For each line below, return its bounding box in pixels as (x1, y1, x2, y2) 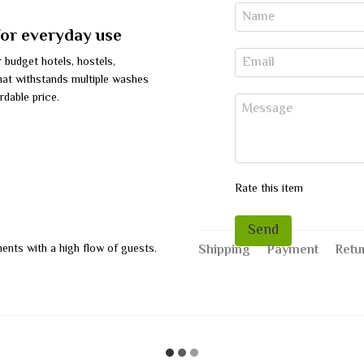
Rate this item (235, 180, 303, 198)
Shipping (198, 240, 250, 261)
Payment (266, 240, 318, 261)
